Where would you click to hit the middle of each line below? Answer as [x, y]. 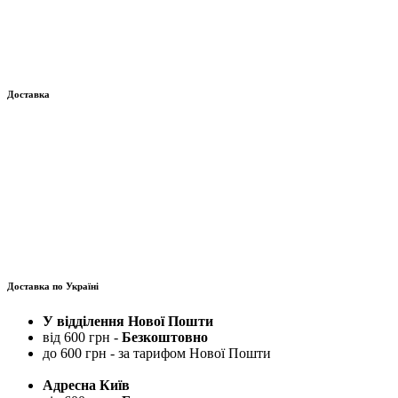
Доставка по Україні [53, 287]
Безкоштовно [165, 338]
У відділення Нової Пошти [128, 322]
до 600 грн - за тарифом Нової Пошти [157, 354]
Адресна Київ [86, 386]
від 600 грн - [82, 338]
